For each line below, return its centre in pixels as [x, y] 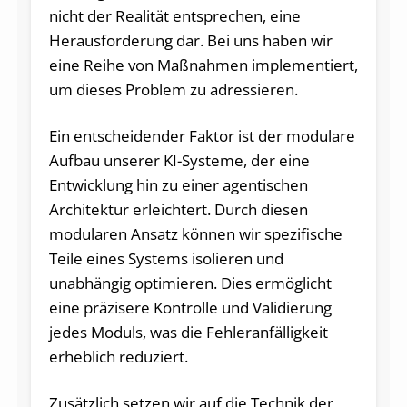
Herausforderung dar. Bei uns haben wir [190, 41]
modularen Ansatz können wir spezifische [195, 234]
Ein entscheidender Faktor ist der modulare [202, 136]
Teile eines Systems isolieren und [166, 259]
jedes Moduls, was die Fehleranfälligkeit [188, 333]
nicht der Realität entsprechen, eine [174, 16]
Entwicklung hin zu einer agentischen [178, 185]
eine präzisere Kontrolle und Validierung [190, 308]
